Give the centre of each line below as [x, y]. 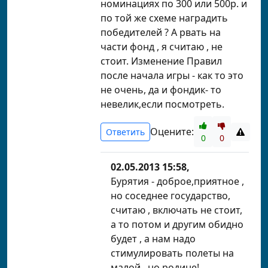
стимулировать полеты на [172, 253]
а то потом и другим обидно [177, 224]
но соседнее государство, [170, 196]
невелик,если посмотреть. [162, 104]
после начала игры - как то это [172, 75]
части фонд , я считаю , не [162, 47]
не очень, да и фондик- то [161, 90]
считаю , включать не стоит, [176, 210]
